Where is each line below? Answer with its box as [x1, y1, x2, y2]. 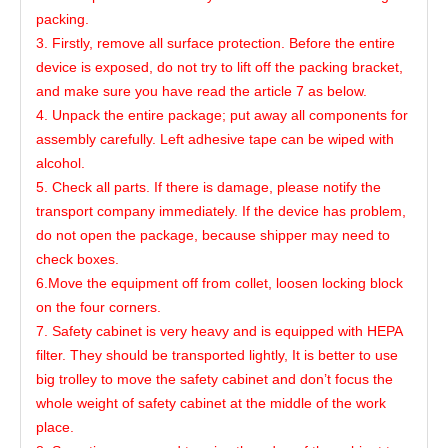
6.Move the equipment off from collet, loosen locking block [36, 275, 403, 291]
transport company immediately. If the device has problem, [36, 203, 406, 219]
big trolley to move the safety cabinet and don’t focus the [36, 371, 393, 387]
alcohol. [36, 155, 85, 171]
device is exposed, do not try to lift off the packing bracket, [36, 59, 403, 75]
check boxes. [36, 251, 119, 267]
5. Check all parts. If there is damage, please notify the [36, 179, 381, 195]
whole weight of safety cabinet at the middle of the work [36, 395, 386, 411]
